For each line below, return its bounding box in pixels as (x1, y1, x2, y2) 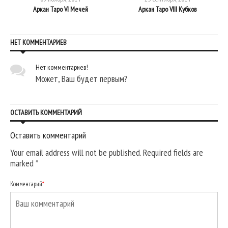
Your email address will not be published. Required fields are (10, 146, 203, 158)
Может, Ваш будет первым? (36, 72, 127, 84)
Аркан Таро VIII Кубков (138, 4, 197, 14)
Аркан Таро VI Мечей (33, 4, 88, 14)
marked (10, 157, 36, 169)
